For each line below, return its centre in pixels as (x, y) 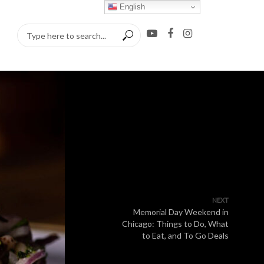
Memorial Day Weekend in (181, 212)
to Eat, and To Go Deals (185, 235)
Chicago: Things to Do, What (175, 224)
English (131, 6)
